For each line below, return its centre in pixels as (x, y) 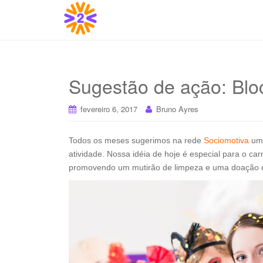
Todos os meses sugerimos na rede (136, 140)
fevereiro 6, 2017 (109, 109)
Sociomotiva (226, 140)
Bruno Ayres (177, 109)
